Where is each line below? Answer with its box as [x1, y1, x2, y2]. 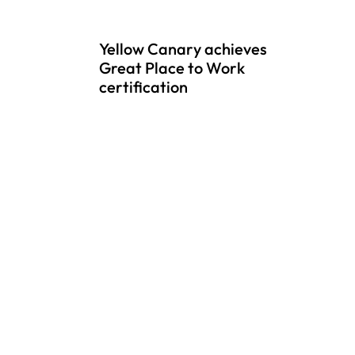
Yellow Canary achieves [98, 38, 267, 59]
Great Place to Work [98, 57, 245, 78]
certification [98, 76, 188, 97]
